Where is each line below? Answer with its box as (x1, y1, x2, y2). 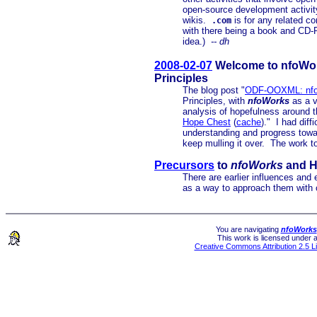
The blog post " (183, 85, 245, 96)
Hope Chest (183, 117, 231, 127)
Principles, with (183, 96, 248, 106)
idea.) (183, 36, 211, 47)
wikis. (183, 15, 212, 25)
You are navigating (215, 225, 281, 234)
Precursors (154, 159, 214, 171)
